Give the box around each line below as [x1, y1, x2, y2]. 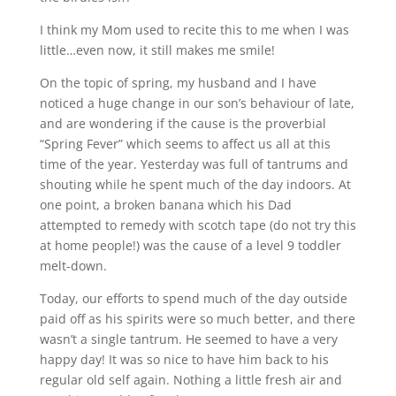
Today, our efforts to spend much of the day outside [39, 290, 347, 307]
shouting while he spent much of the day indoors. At [39, 176, 351, 193]
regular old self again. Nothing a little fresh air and [39, 371, 342, 388]
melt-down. [39, 257, 107, 274]
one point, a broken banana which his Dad [39, 196, 292, 213]
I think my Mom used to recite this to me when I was [39, 21, 349, 38]
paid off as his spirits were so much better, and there [39, 310, 355, 327]
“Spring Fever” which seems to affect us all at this [39, 135, 331, 152]
